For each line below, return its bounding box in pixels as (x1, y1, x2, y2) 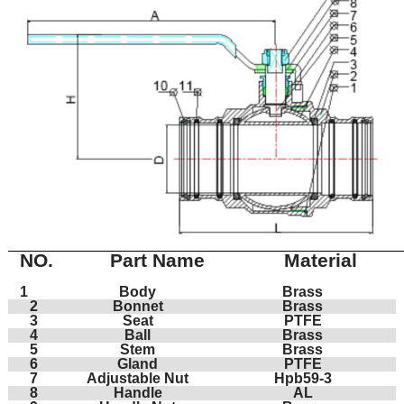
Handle (113, 384, 162, 400)
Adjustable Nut (87, 370, 189, 386)
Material (284, 249, 358, 271)
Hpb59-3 (273, 370, 332, 386)
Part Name (105, 249, 206, 271)
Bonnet (112, 298, 163, 314)
